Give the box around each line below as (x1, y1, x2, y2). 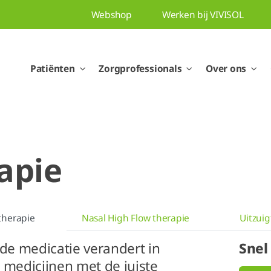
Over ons (206, 61, 247, 75)
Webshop (91, 7, 132, 21)
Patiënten (30, 61, 75, 75)
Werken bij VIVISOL (162, 7, 244, 21)
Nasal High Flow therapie (81, 211, 190, 224)
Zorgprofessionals (99, 61, 182, 75)
